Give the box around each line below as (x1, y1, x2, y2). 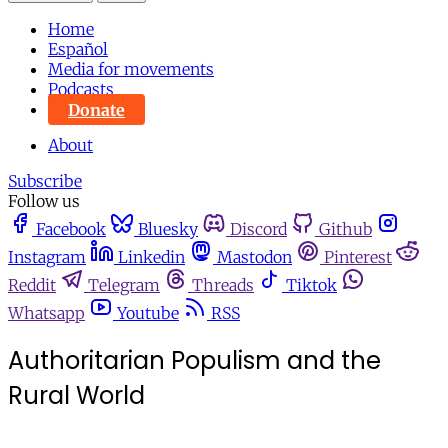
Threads (192, 275, 254, 296)
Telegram (88, 275, 160, 296)
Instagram (8, 247, 86, 268)
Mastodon (217, 247, 292, 268)
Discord (230, 219, 287, 240)
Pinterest (324, 247, 392, 268)
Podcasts (48, 79, 114, 100)
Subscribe (8, 171, 82, 192)
